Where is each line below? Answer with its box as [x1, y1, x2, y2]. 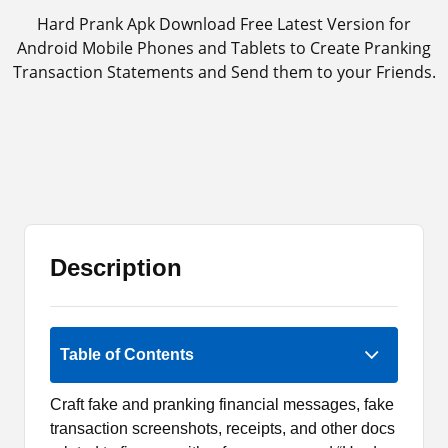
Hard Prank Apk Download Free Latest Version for [37, 13, 411, 35]
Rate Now [188, 307, 260, 324]
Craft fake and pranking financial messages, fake [50, 396, 394, 413]
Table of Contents [60, 346, 194, 363]
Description [50, 254, 182, 281]
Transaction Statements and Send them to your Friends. [12, 61, 436, 83]
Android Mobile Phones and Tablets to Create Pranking [17, 37, 431, 59]
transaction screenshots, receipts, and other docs [50, 420, 395, 437]
